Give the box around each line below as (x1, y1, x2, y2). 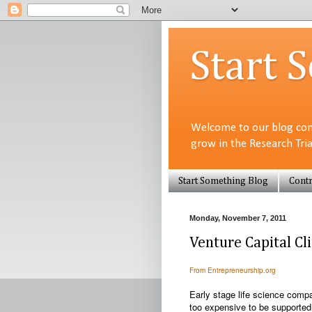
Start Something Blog (178, 175, 268, 186)
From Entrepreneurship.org (189, 265, 276, 275)
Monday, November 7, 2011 (189, 214, 286, 223)
